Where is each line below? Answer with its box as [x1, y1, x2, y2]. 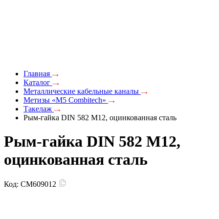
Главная [23, 69, 52, 78]
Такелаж [23, 104, 54, 113]
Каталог [23, 78, 52, 87]
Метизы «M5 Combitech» [23, 95, 108, 104]
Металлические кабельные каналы [23, 87, 141, 95]
